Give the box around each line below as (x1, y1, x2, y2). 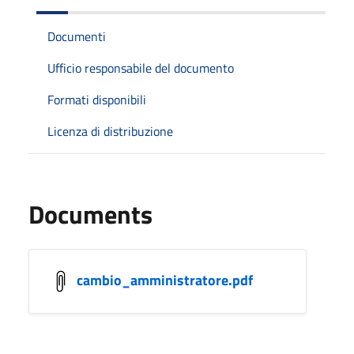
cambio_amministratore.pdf (77, 269, 253, 291)
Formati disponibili (47, 90, 146, 109)
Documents (28, 195, 153, 233)
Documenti (47, 27, 106, 46)
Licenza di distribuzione (47, 122, 173, 141)
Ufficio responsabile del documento (47, 58, 234, 77)
